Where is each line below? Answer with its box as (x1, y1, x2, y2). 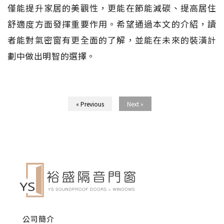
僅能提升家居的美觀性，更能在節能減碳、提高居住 (7, 1, 216, 14)
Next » (126, 99, 143, 108)
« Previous (75, 99, 104, 108)
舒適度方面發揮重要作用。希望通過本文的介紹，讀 (7, 17, 216, 30)
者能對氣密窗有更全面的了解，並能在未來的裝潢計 (7, 33, 216, 46)
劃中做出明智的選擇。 (7, 49, 96, 62)
